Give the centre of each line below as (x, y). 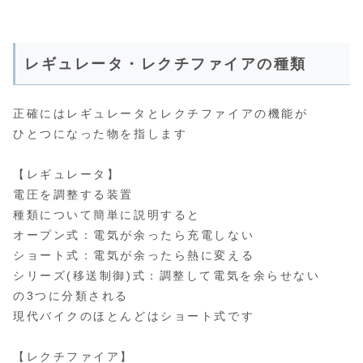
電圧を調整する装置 (74, 194)
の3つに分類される (71, 295)
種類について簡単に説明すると (107, 214)
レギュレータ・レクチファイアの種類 (166, 64)
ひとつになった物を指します (100, 133)
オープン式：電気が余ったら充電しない (134, 235)
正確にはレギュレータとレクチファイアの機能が (161, 113)
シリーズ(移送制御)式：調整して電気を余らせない (167, 275)
